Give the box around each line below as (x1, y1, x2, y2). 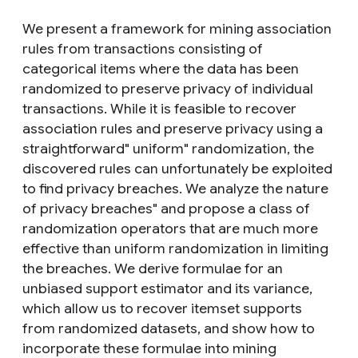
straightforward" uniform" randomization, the (22, 140, 314, 157)
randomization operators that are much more (22, 220, 318, 237)
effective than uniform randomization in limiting (22, 240, 328, 257)
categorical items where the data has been (22, 60, 299, 78)
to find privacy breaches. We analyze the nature (22, 180, 328, 197)
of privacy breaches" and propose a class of (22, 200, 310, 217)
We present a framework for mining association (22, 20, 332, 38)
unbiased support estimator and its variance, (22, 280, 312, 297)
